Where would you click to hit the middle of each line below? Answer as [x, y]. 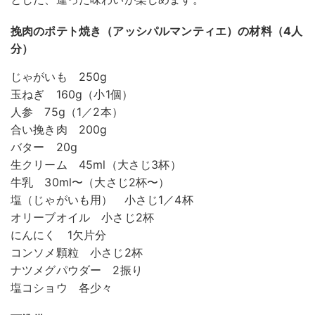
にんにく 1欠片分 [59, 235]
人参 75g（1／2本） [67, 112]
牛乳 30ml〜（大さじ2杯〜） [90, 182]
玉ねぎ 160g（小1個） [72, 95]
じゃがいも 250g [59, 77]
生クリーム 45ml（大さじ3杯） [96, 165]
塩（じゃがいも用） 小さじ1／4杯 [102, 200]
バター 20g [44, 147]
